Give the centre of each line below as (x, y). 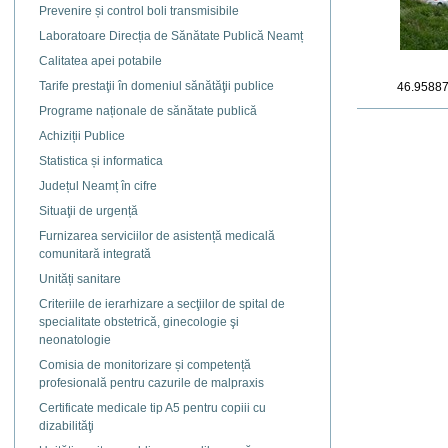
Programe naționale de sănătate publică (148, 111)
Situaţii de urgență (88, 211)
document (384, 129)
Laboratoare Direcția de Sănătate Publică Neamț (171, 36)
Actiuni (376, 115)
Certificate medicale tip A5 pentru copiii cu (152, 408)
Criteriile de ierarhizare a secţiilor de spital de (162, 304)
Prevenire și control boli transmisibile (139, 11)
